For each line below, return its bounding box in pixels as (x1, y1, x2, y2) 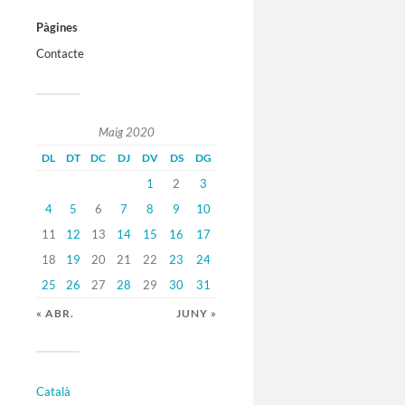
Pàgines (36, 20, 78, 35)
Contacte (36, 46, 84, 61)
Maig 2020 (99, 125, 155, 140)
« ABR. (36, 307, 74, 320)
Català (36, 384, 71, 400)
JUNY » (176, 307, 217, 320)
